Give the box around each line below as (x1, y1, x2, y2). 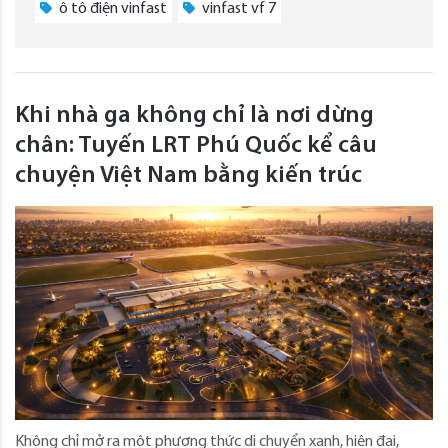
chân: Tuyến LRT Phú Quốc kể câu (15, 133, 377, 158)
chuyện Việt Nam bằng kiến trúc (15, 163, 362, 188)
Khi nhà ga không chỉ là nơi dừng (15, 103, 374, 128)
